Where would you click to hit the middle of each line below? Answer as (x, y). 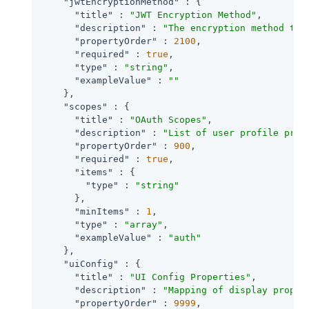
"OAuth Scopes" (168, 119)
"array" (143, 224)
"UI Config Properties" (190, 277)
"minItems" (102, 211)
